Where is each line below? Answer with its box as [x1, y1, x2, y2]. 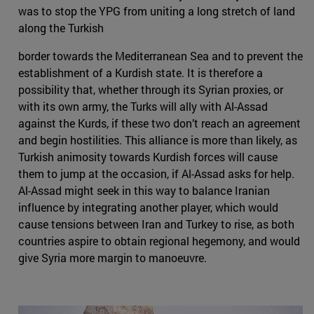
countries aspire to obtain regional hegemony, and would [18, 233, 300, 248]
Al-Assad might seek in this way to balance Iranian [18, 182, 270, 198]
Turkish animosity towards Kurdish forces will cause [18, 149, 278, 164]
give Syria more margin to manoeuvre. [18, 250, 207, 265]
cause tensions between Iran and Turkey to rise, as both [18, 216, 294, 231]
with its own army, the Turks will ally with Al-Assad [18, 98, 268, 114]
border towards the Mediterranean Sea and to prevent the [18, 48, 303, 63]
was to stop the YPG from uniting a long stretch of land [18, 3, 295, 18]
